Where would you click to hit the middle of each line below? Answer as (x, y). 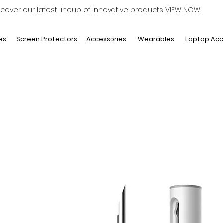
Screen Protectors (47, 39)
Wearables (156, 39)
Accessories (106, 39)
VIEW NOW (182, 10)
